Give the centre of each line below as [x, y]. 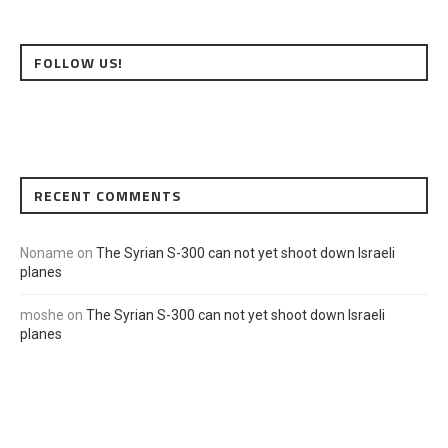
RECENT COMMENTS [107, 195]
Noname [47, 253]
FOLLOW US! [78, 62]
